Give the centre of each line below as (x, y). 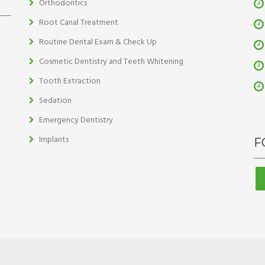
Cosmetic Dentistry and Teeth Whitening (111, 62)
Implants (54, 140)
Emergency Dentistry (76, 120)
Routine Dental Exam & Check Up (98, 42)
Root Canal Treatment (79, 23)
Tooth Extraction (70, 81)
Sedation (55, 101)
